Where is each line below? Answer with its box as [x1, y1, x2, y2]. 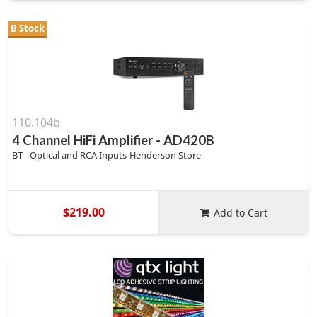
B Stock [11, 22, 45, 35]
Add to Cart [214, 205, 268, 219]
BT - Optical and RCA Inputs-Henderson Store [12, 149, 201, 161]
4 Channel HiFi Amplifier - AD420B [12, 132, 214, 148]
